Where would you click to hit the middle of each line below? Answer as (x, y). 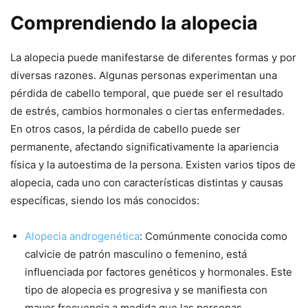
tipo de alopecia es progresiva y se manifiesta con (146, 289)
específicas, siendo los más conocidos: (105, 200)
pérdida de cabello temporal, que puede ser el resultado (147, 93)
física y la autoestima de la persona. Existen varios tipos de (153, 164)
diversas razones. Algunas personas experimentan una (144, 75)
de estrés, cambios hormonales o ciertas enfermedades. (147, 111)
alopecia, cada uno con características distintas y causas (147, 182)
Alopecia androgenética (82, 236)
